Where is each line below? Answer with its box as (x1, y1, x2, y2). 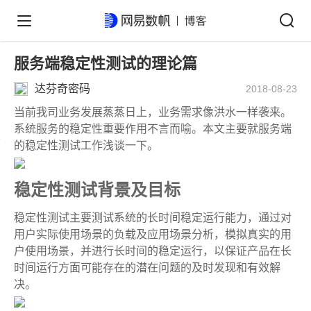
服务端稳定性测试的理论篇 (14, 55, 197, 72)
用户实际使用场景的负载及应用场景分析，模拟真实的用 (14, 228, 292, 240)
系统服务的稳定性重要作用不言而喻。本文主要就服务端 (14, 123, 292, 135)
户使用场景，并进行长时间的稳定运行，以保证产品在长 (14, 245, 292, 257)
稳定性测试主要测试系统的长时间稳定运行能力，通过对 (14, 212, 292, 224)
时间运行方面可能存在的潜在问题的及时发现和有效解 (14, 262, 280, 274)
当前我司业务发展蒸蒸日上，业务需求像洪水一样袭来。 (14, 106, 292, 118)
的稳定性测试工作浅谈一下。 (14, 140, 158, 151)
